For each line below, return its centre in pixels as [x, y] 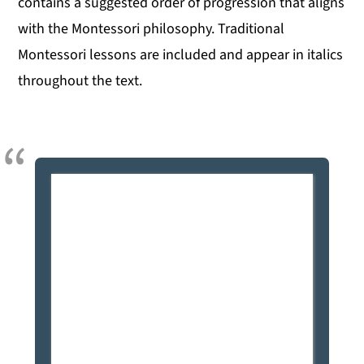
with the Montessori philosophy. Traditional [152, 28]
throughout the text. [80, 80]
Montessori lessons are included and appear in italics [181, 54]
